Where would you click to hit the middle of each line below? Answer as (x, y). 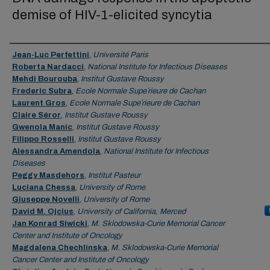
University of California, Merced (131, 212)
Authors (31, 54)
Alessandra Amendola (56, 151)
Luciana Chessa (44, 187)
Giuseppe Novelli (46, 199)
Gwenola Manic (42, 127)
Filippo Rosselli (43, 139)
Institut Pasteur (114, 175)
